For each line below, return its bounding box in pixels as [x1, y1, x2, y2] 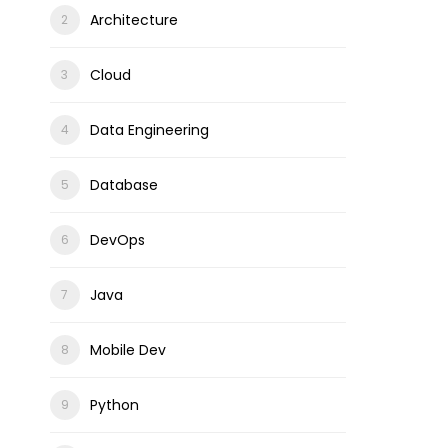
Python [89, 395, 139, 415]
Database [89, 175, 158, 195]
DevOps [89, 230, 145, 250]
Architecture [89, 10, 178, 30]
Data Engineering [89, 120, 209, 140]
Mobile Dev [89, 340, 166, 360]
